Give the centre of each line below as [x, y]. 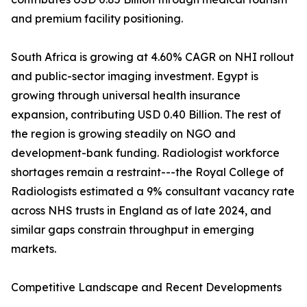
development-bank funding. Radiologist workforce [145, 153]
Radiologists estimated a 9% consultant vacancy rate [153, 192]
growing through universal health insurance [126, 96]
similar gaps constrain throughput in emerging [133, 230]
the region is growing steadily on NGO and [123, 134]
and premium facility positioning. [97, 19]
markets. [34, 249]
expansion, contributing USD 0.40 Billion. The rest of [146, 115]
